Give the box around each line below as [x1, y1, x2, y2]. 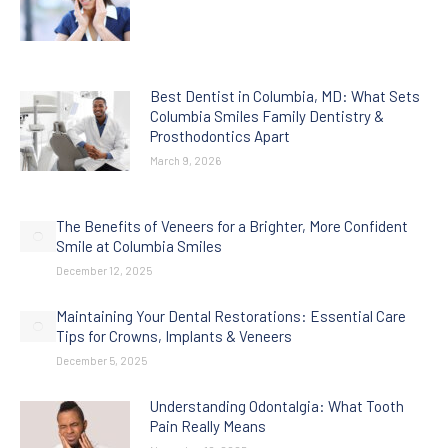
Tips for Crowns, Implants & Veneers [56, 327, 292, 345]
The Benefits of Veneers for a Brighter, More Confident [56, 217, 408, 235]
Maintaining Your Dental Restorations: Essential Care [56, 307, 406, 325]
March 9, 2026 [150, 154, 221, 167]
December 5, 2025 [56, 354, 147, 367]
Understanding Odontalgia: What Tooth [150, 397, 404, 415]
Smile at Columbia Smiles [56, 237, 222, 255]
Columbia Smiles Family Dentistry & [150, 107, 384, 125]
